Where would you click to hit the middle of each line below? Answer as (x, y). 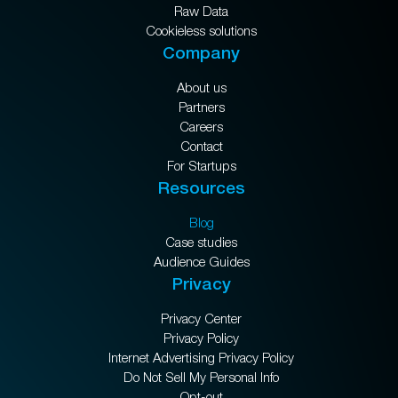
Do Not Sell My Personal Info (201, 377)
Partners (201, 107)
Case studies (201, 242)
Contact (201, 146)
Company (201, 52)
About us (201, 87)
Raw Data (201, 11)
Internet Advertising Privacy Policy (201, 357)
